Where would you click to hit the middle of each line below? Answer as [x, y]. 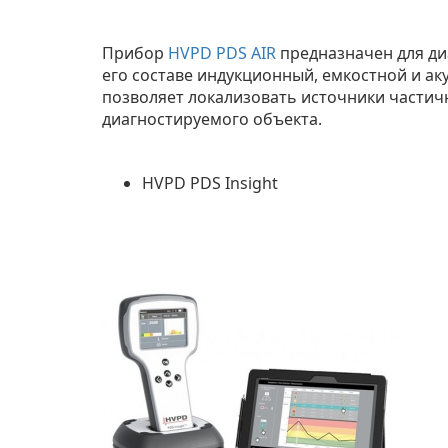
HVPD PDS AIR [222, 53]
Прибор [135, 53]
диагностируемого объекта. [212, 119]
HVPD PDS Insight [210, 183]
